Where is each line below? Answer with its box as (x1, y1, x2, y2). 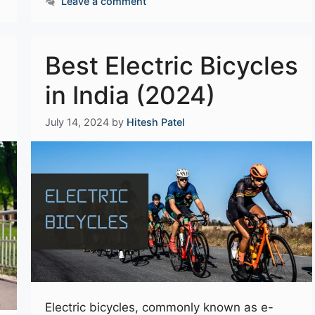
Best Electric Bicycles (45, 51, 298, 81)
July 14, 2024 (45, 116, 109, 129)
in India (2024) (45, 80, 215, 110)
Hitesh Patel (127, 116, 185, 129)
